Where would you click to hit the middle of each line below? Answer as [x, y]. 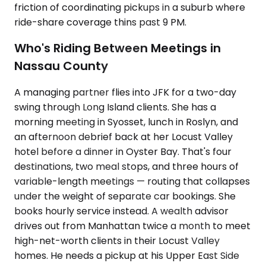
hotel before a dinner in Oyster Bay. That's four [123, 152]
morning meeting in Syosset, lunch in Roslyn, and [126, 122]
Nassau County [61, 66]
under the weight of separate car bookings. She [125, 196]
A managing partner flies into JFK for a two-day [125, 92]
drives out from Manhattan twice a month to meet [132, 226]
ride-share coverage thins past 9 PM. [100, 22]
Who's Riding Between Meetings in [118, 48]
